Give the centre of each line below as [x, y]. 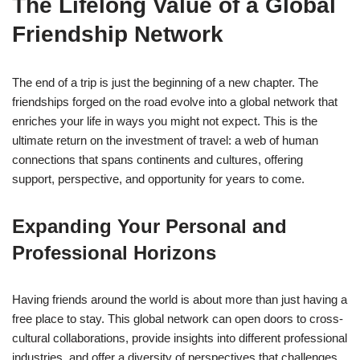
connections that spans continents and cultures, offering [157, 159]
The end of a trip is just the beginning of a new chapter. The [165, 82]
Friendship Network [118, 34]
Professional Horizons [114, 252]
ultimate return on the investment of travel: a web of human [165, 140]
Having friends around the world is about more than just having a [180, 299]
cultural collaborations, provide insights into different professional [180, 337]
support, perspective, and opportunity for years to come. [158, 178]
